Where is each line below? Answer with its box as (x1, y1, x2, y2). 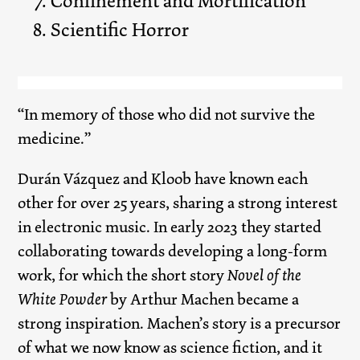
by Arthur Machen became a (107, 288, 300, 310)
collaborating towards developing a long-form (18, 240, 328, 262)
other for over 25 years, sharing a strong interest (18, 192, 338, 214)
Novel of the (227, 264, 302, 286)
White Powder (18, 288, 108, 310)
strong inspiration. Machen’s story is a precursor (18, 313, 342, 334)
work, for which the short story (18, 264, 228, 286)
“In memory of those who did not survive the (18, 104, 316, 125)
